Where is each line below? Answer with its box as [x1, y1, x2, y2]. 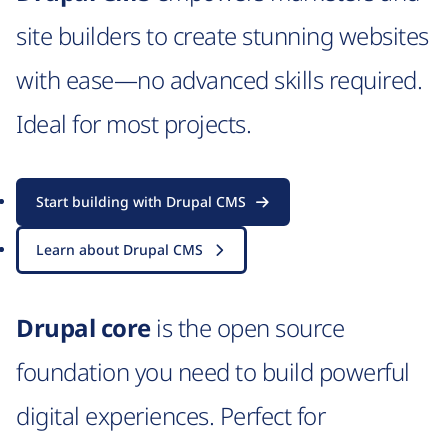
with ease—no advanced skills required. [16, 63, 423, 97]
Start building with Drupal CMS [36, 192, 246, 212]
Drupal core [16, 311, 151, 345]
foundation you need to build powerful [16, 355, 410, 389]
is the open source [150, 311, 345, 345]
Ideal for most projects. [16, 107, 252, 141]
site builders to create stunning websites [16, 19, 429, 53]
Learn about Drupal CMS [36, 240, 203, 260]
